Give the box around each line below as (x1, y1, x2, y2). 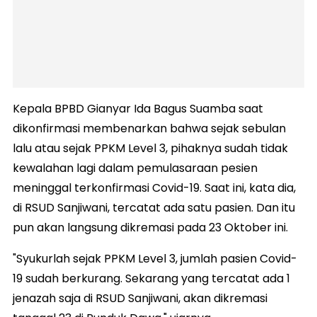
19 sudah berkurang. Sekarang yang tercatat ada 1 (13, 270, 290, 287)
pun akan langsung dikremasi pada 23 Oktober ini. (13, 219, 288, 236)
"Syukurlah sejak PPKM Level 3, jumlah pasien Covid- (13, 250, 297, 267)
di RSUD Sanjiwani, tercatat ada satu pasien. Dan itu (13, 200, 295, 217)
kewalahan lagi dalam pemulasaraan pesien (13, 160, 258, 177)
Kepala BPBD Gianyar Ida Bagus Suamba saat (13, 100, 263, 117)
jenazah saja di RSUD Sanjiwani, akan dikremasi (13, 290, 267, 307)
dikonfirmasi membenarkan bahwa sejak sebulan (13, 120, 286, 137)
